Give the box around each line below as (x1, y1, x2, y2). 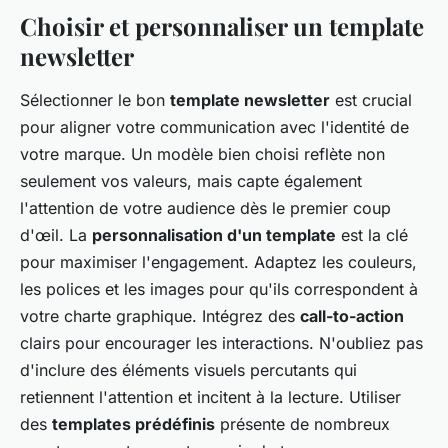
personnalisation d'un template (92, 224, 336, 245)
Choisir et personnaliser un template (20, 9, 424, 42)
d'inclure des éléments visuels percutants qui (20, 359, 357, 380)
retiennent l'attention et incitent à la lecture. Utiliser (20, 386, 401, 407)
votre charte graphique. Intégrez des (20, 305, 300, 326)
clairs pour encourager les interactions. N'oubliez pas (20, 332, 423, 353)
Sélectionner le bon (20, 89, 170, 110)
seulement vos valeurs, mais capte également (20, 170, 362, 191)
